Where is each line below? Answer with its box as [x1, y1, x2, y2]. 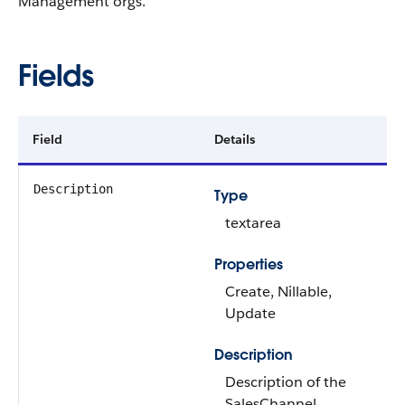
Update [225, 304, 276, 323]
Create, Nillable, [225, 282, 332, 301]
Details [214, 131, 255, 147]
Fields [18, 57, 94, 94]
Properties [214, 255, 283, 274]
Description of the [225, 372, 346, 391]
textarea [225, 213, 281, 232]
